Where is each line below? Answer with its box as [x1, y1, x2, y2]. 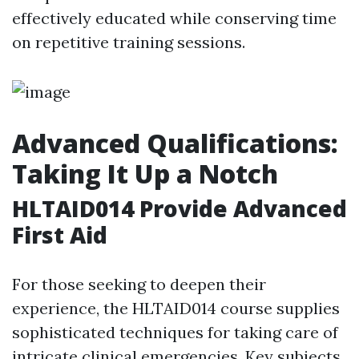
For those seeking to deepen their [12, 274, 266, 294]
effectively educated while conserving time [12, 8, 337, 28]
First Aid [12, 220, 107, 250]
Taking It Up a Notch [12, 156, 278, 191]
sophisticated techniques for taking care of [12, 322, 338, 342]
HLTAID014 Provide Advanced [12, 193, 347, 224]
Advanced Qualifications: [12, 126, 338, 160]
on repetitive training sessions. [12, 32, 245, 52]
